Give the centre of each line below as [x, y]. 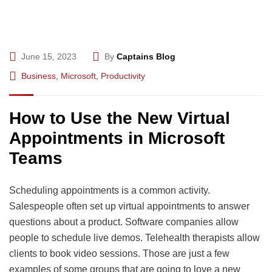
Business [39, 76]
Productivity [123, 76]
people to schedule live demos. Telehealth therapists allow [134, 238]
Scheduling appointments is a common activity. [110, 190]
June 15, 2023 [49, 56]
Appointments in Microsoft [117, 138]
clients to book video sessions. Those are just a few [119, 253]
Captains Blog [146, 56]
